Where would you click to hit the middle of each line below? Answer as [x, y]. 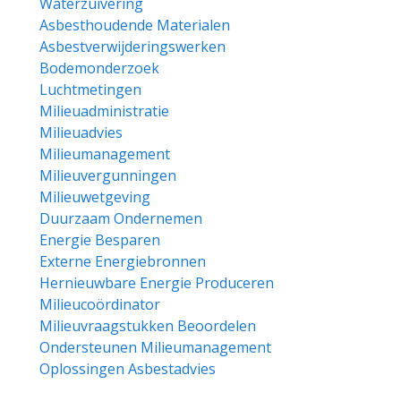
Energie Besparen [100, 240]
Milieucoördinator [100, 304]
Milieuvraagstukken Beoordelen [148, 326]
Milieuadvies [81, 132]
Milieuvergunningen [108, 175]
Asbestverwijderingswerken [132, 47]
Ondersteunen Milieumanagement [155, 347]
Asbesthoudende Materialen [135, 25]
